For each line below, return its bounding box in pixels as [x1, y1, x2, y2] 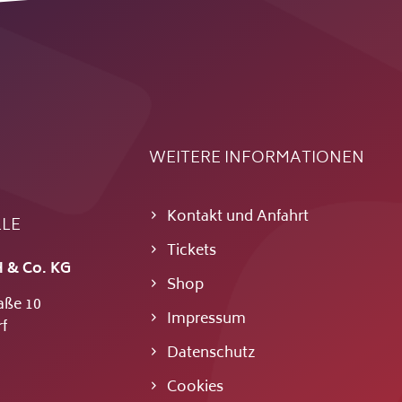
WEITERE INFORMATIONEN [148, 144, 364, 173]
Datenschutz [166, 341, 256, 366]
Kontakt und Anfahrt [166, 205, 309, 230]
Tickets [166, 239, 216, 264]
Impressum [166, 307, 246, 332]
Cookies [166, 375, 223, 400]
